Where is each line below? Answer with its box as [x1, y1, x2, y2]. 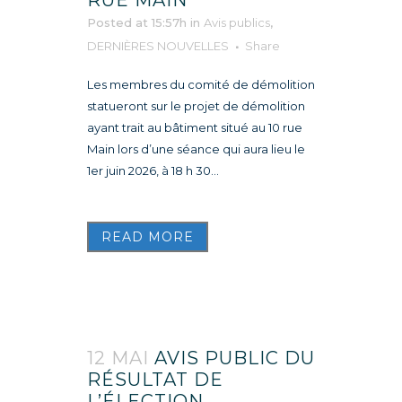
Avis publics [204, 14, 270, 30]
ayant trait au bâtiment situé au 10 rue [87, 119, 302, 135]
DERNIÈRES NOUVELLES [87, 38, 229, 53]
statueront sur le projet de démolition [87, 98, 305, 113]
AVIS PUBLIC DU [154, 346, 315, 369]
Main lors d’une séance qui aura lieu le [87, 141, 305, 156]
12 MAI [87, 346, 149, 369]
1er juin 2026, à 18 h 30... [87, 162, 219, 178]
